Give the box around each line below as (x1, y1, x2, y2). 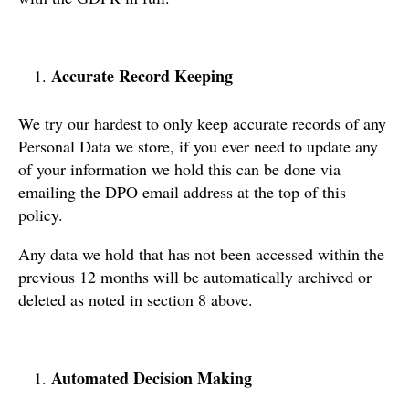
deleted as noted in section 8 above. (18, 288, 253, 310)
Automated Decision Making (51, 365, 252, 390)
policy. (18, 203, 63, 225)
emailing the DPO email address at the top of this (18, 180, 346, 203)
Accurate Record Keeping (51, 63, 233, 88)
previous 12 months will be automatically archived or (18, 265, 372, 288)
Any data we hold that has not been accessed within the (18, 242, 384, 265)
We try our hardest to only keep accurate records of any (18, 111, 386, 134)
